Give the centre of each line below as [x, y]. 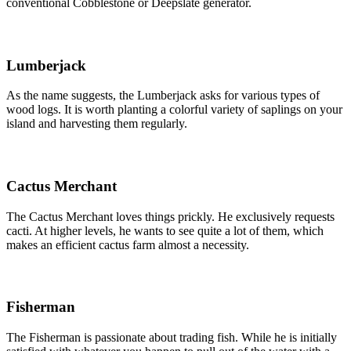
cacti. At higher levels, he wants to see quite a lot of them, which [165, 230]
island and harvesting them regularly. [97, 124]
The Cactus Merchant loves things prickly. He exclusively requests [170, 216]
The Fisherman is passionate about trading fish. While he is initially [172, 337]
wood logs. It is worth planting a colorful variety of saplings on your [174, 110]
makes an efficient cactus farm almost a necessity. [128, 244]
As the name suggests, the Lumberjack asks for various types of [163, 96]
